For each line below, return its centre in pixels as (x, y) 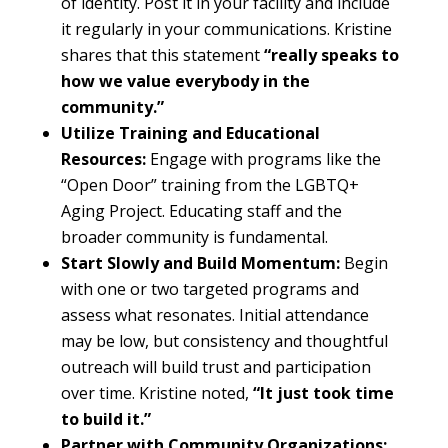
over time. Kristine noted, (156, 393)
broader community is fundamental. (194, 237)
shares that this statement (162, 55)
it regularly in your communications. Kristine (226, 29)
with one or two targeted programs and (209, 289)
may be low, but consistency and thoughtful (224, 341)
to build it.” (105, 419)
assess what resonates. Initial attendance (214, 315)
